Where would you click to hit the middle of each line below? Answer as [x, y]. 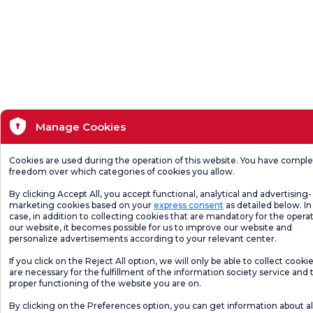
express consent [189, 205]
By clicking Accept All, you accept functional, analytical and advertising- [160, 194]
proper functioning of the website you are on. [105, 283]
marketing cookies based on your [81, 205]
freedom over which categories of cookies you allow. [122, 172]
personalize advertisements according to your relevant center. [143, 239]
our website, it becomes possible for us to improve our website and [151, 227]
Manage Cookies [80, 126]
